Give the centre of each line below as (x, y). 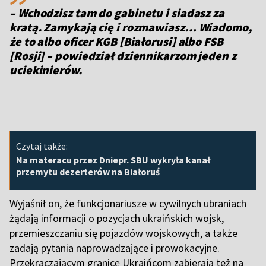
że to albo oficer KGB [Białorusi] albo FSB (116, 41)
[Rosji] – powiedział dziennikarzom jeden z (123, 56)
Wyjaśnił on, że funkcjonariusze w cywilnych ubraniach (128, 203)
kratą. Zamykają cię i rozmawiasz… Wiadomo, (131, 27)
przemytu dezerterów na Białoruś (88, 172)
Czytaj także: (42, 146)
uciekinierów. (47, 70)
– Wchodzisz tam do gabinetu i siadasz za (117, 13)
